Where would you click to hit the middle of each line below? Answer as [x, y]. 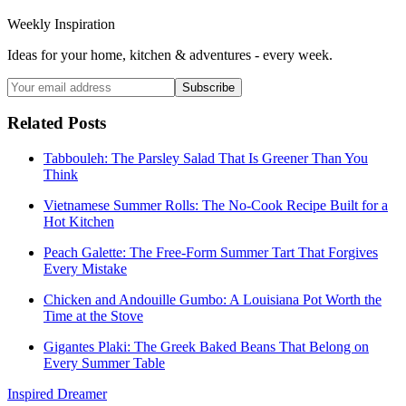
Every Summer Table [104, 363]
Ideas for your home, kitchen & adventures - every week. [170, 54]
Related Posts [57, 123]
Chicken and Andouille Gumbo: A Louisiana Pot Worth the [213, 300]
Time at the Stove [93, 316]
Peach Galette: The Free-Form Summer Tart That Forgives [211, 253]
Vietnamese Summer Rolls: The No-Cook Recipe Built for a [216, 206]
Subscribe [208, 87]
